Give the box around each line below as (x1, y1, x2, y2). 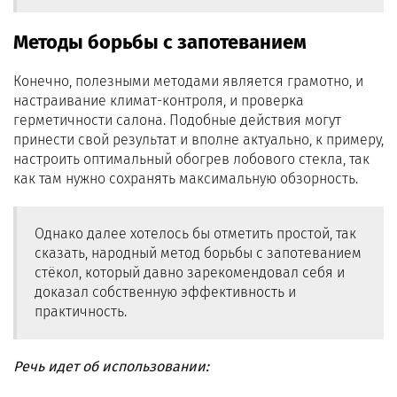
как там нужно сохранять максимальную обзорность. (13, 170, 358, 187)
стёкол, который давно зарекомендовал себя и (35, 264, 345, 281)
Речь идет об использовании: (13, 358, 209, 375)
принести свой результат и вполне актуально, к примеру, (13, 131, 384, 148)
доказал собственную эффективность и (35, 284, 296, 300)
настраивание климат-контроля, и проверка (13, 92, 304, 109)
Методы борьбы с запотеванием (13, 30, 307, 54)
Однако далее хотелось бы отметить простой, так (35, 225, 356, 242)
